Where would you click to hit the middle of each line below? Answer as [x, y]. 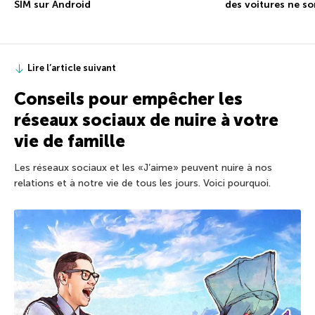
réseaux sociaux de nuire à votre [146, 120]
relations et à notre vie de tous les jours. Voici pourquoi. [142, 184]
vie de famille [70, 141]
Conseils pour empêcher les [128, 99]
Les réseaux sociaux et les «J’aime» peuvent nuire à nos [143, 168]
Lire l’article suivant [72, 68]
